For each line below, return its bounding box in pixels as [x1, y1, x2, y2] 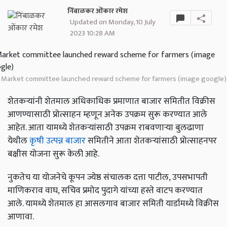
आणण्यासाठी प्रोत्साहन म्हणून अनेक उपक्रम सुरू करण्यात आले [8, 107, 207, 122]
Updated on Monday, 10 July [70, 16, 156, 29]
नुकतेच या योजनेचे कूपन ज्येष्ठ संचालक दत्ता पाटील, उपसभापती [8, 170, 208, 185]
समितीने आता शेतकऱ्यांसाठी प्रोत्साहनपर [86, 133, 217, 148]
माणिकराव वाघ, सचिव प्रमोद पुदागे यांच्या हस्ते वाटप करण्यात [8, 183, 203, 198]
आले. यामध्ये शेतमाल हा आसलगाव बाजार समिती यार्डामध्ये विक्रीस [8, 196, 219, 211]
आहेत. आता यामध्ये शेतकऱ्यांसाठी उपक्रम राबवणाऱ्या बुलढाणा [8, 120, 204, 135]
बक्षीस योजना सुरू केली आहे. [8, 146, 99, 162]
